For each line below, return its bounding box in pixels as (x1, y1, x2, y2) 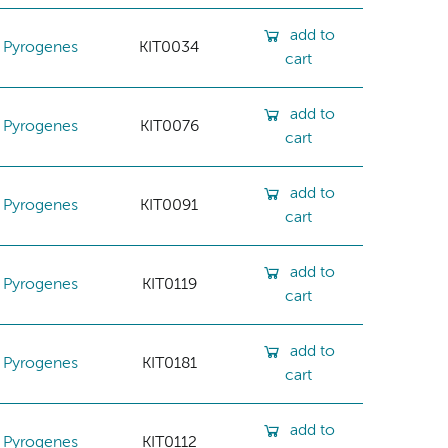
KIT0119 (141, 276, 197, 293)
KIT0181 (141, 355, 197, 372)
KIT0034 (139, 39, 200, 56)
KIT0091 (140, 197, 199, 214)
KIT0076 (139, 118, 199, 135)
